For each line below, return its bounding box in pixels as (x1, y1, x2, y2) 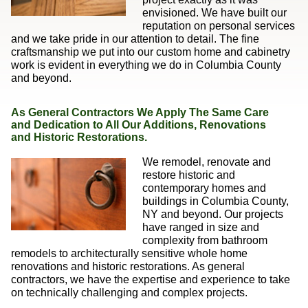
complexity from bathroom (142, 234, 267, 247)
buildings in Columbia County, (142, 195, 289, 208)
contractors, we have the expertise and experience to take (10, 274, 290, 286)
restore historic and (142, 169, 235, 181)
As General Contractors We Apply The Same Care (10, 107, 269, 119)
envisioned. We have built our (142, 7, 287, 19)
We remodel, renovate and (142, 156, 271, 168)
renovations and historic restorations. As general (10, 261, 245, 273)
